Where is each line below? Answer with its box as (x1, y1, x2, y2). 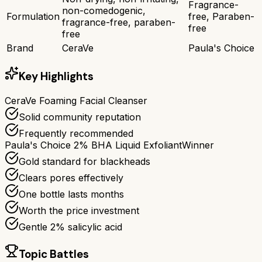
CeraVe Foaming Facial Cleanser (5, 95, 147, 106)
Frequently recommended (19, 127, 133, 139)
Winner (182, 139, 214, 151)
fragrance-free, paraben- (62, 16, 175, 28)
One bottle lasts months (19, 188, 124, 200)
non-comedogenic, (62, 4, 146, 16)
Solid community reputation (19, 111, 141, 123)
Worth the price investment (19, 205, 139, 216)
